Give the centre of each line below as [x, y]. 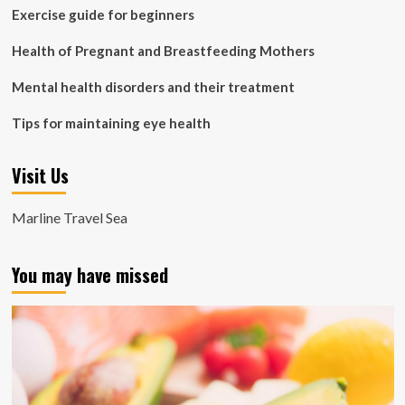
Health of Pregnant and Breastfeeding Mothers [163, 51]
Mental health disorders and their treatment [153, 87]
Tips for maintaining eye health [111, 123]
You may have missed [89, 275]
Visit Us [40, 175]
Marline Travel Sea [69, 217]
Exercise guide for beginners [103, 14]
